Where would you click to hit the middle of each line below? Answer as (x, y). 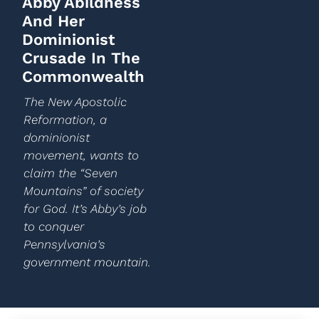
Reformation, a (65, 120)
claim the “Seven (70, 173)
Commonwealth (83, 77)
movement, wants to (81, 155)
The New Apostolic (75, 102)
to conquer (53, 226)
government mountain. (87, 262)
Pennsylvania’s (64, 244)
